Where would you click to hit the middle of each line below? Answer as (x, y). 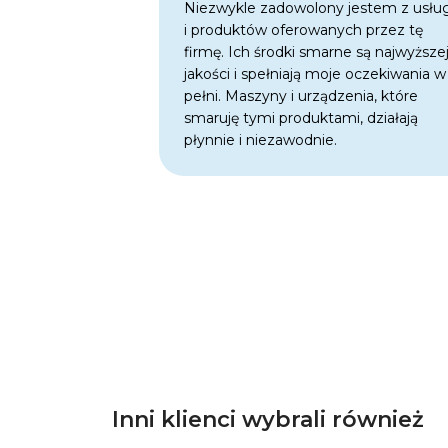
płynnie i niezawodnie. (261, 139)
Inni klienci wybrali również (268, 419)
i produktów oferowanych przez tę (304, 29)
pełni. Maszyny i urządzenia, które (301, 95)
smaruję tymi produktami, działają (301, 117)
